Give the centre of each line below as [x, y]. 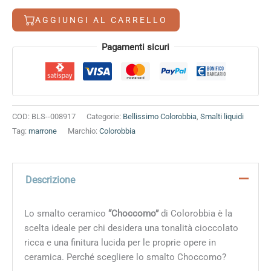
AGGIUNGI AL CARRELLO [101, 20]
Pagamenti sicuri [135, 47]
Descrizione [50, 180]
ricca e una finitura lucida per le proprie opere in [120, 242]
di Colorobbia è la [195, 213]
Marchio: [83, 131]
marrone [43, 131]
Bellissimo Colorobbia [160, 117]
